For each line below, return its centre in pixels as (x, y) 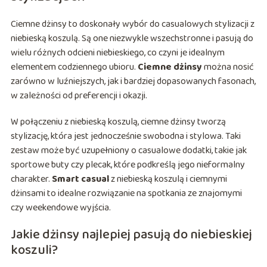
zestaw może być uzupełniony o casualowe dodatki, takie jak (128, 151)
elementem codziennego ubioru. (74, 67)
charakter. (31, 179)
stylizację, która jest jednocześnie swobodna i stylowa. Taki (125, 136)
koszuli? (34, 251)
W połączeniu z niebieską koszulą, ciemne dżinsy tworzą (118, 122)
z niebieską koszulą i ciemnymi (168, 179)
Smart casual (80, 179)
